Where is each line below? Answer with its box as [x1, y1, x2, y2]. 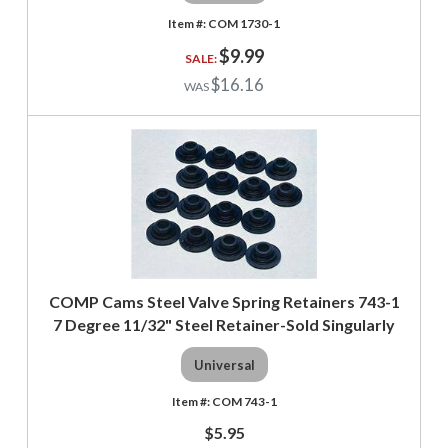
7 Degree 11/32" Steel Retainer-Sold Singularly [53, 315, 395, 335]
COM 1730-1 [208, 16, 280, 32]
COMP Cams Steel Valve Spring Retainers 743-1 [48, 292, 400, 312]
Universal [193, 356, 255, 373]
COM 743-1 [211, 394, 277, 410]
